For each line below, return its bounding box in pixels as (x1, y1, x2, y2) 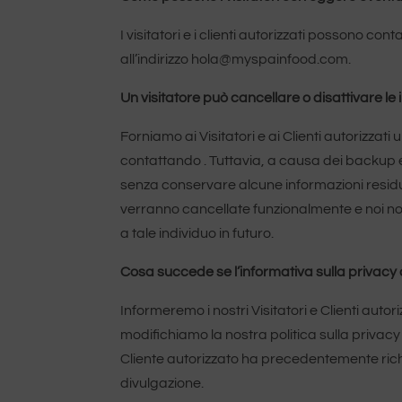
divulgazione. (120, 376, 205, 390)
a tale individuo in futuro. (120, 226, 275, 240)
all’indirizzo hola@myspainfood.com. (120, 52, 352, 66)
